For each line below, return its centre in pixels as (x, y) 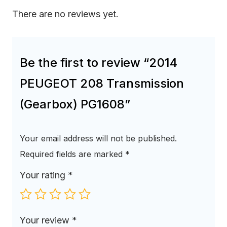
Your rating (44, 175)
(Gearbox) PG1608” (75, 104)
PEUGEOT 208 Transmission (102, 84)
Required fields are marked (72, 154)
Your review (46, 220)
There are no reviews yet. (65, 14)
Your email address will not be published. (98, 139)
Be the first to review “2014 (99, 63)
